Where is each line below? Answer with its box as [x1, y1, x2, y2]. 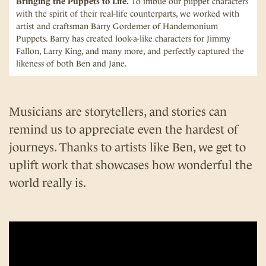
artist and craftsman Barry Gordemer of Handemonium [16, 21, 218, 31]
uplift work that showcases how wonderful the [9, 158, 252, 172]
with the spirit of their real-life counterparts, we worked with [16, 8, 239, 18]
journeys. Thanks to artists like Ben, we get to [9, 140, 246, 154]
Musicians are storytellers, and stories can [9, 104, 227, 118]
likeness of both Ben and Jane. [16, 58, 127, 68]
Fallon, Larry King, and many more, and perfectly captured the [16, 46, 244, 56]
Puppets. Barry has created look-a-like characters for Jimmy [16, 33, 230, 43]
